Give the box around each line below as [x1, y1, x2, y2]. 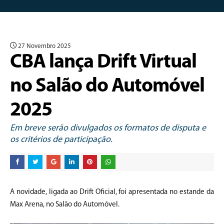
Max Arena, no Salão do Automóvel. [10, 200, 119, 208]
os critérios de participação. [10, 135, 112, 144]
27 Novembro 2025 [16, 43, 71, 49]
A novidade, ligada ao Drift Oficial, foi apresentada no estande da [10, 188, 214, 196]
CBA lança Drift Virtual [10, 52, 196, 72]
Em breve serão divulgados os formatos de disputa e [10, 123, 206, 133]
